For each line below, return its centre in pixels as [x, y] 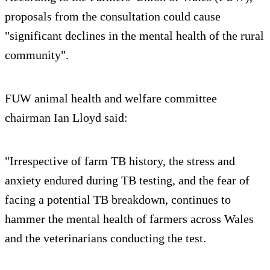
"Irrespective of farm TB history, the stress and [120, 161]
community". [37, 55]
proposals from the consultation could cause [113, 17]
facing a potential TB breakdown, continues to [118, 200]
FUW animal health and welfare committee [111, 99]
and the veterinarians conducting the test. [107, 238]
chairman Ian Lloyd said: [66, 118]
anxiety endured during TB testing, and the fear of [127, 181]
